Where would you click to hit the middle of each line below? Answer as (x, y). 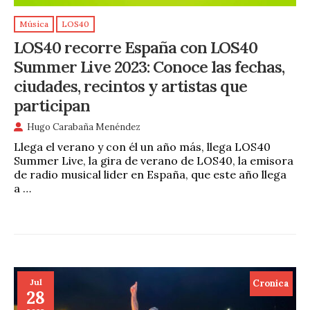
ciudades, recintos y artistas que (130, 85)
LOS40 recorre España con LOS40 (136, 47)
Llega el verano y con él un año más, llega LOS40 (142, 147)
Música (34, 24)
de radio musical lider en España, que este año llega (150, 175)
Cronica (271, 283)
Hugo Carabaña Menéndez (84, 127)
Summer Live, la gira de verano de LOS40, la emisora (154, 161)
